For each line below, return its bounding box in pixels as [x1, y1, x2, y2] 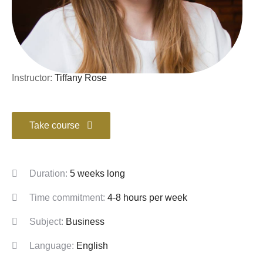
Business [66, 216, 104, 227]
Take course [29, 120, 80, 130]
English [76, 240, 108, 251]
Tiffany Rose [55, 72, 107, 83]
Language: [29, 240, 76, 251]
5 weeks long [70, 168, 125, 178]
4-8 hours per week [107, 192, 187, 203]
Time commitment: [29, 192, 107, 203]
